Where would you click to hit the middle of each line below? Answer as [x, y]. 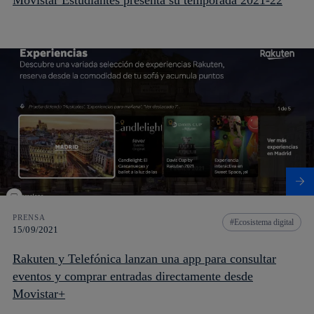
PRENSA [29, 217]
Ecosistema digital [264, 222]
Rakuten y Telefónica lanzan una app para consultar [144, 258]
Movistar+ [39, 293]
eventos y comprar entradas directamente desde [133, 276]
